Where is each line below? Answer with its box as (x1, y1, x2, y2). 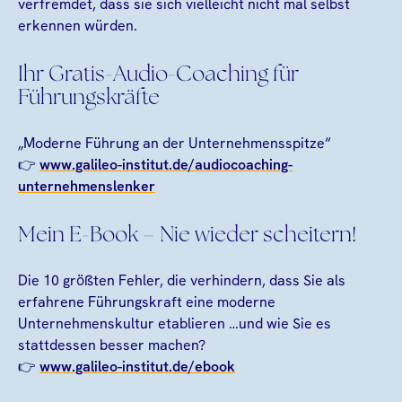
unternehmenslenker (18, 176, 155, 196)
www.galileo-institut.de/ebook (39, 356, 235, 376)
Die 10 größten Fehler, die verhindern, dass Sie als (18, 270, 345, 290)
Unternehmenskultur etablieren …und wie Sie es (18, 313, 331, 333)
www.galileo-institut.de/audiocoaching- (39, 154, 293, 174)
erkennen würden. (18, 15, 137, 35)
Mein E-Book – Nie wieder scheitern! (18, 223, 356, 247)
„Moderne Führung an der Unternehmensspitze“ (18, 133, 331, 153)
